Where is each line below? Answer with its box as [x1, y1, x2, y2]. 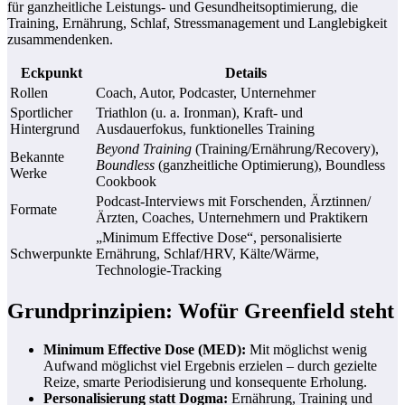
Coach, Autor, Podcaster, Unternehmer [96, 84, 316, 100]
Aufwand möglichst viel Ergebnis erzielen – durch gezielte [43, 357, 377, 373]
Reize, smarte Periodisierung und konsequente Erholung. [43, 373, 367, 390]
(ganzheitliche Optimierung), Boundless [155, 156, 385, 173]
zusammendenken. [7, 31, 113, 47]
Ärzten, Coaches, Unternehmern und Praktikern [96, 209, 368, 225]
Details [224, 64, 267, 80]
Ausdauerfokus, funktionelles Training [96, 120, 315, 137]
